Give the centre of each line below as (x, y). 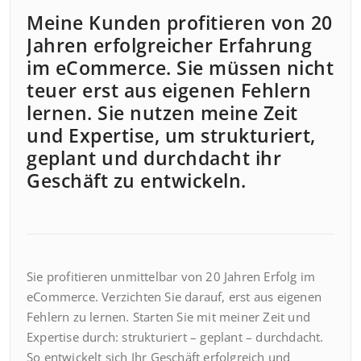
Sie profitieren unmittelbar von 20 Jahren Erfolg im (171, 277)
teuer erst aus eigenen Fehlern (169, 91)
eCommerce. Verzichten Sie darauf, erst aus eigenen (174, 297)
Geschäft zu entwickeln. (137, 181)
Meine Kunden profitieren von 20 (180, 23)
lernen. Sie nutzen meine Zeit (162, 113)
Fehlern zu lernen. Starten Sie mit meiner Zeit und (169, 317)
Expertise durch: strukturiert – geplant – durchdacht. (175, 337)
